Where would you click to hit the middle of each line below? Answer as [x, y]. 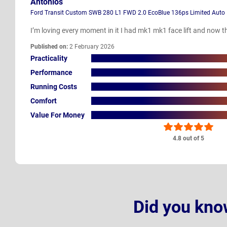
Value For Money [58, 115]
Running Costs [54, 86]
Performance [51, 72]
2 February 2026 [91, 47]
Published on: [49, 47]
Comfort [44, 101]
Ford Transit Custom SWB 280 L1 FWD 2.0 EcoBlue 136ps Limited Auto [128, 13]
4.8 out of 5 [188, 139]
